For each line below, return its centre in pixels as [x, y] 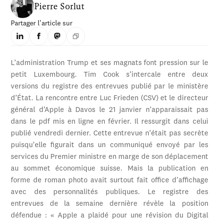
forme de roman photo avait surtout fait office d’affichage [109, 180]
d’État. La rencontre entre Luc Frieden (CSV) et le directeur [109, 98]
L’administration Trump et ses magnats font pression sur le [109, 63]
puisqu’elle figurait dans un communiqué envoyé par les [109, 145]
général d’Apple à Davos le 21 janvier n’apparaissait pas [109, 110]
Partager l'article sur [42, 23]
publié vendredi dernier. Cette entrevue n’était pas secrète [109, 133]
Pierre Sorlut [60, 6]
